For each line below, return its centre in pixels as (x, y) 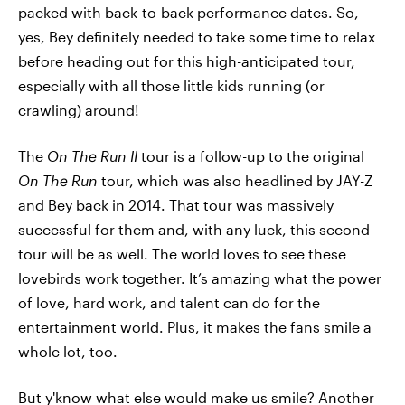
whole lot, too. (68, 351)
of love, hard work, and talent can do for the (169, 302)
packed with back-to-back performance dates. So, (188, 12)
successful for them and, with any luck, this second (194, 229)
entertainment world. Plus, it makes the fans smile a (195, 327)
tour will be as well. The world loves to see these (182, 254)
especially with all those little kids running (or (171, 85)
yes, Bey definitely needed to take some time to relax (197, 37)
